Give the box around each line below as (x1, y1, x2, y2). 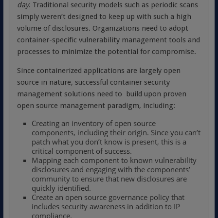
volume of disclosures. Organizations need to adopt (17, 24, 188, 33)
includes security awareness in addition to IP (31, 201, 180, 211)
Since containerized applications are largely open (17, 66, 181, 75)
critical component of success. (31, 146, 132, 156)
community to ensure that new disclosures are (31, 174, 187, 183)
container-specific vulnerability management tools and (17, 36, 200, 44)
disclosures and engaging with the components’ (31, 164, 190, 174)
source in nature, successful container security (17, 78, 170, 87)
